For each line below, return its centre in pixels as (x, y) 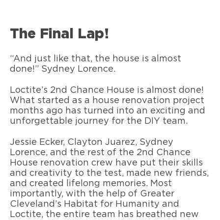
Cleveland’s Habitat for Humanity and (95, 204)
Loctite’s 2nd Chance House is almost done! (107, 91)
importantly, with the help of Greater (92, 194)
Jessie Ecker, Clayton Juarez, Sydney (92, 142)
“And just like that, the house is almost (96, 59)
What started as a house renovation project (107, 101)
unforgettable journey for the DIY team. (99, 122)
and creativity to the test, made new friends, (109, 173)
